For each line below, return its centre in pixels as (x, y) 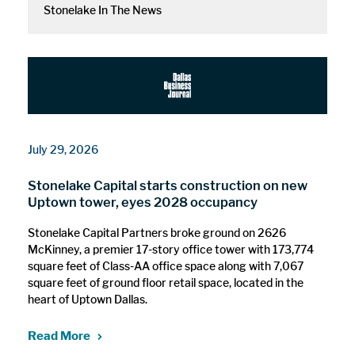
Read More (59, 335)
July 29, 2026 (63, 150)
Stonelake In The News (102, 10)
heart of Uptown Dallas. (88, 299)
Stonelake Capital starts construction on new (168, 186)
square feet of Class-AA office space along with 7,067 (166, 265)
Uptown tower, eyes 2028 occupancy (143, 202)
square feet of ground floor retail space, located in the (166, 282)
